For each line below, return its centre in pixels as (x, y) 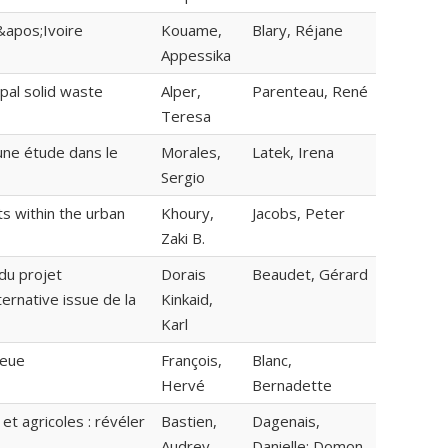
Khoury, (187, 213)
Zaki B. (183, 238)
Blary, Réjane (297, 30)
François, (191, 360)
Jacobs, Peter (298, 213)
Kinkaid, (187, 299)
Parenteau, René (310, 91)
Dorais (183, 274)
